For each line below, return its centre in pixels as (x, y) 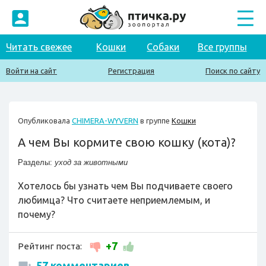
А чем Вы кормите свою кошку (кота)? (127, 142)
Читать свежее (39, 47)
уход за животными (91, 162)
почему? (37, 214)
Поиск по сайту (233, 71)
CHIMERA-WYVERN (105, 121)
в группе (155, 121)
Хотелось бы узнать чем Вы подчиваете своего (125, 186)
